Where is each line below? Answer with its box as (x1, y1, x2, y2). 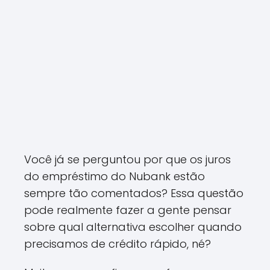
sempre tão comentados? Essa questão (24, 186, 243, 201)
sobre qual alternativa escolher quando (24, 219, 242, 234)
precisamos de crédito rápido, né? (24, 236, 211, 251)
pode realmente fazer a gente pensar (24, 202, 231, 218)
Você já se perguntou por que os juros (24, 152, 231, 167)
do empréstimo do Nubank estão (24, 169, 205, 184)
